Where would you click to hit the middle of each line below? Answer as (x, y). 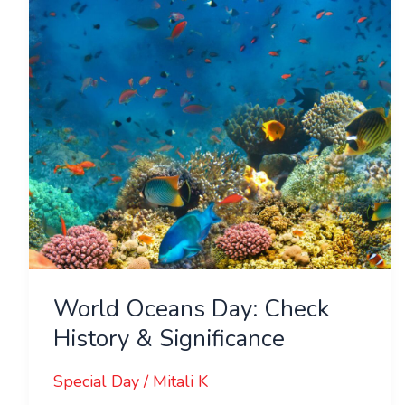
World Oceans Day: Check (191, 308)
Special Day (96, 382)
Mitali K (180, 382)
